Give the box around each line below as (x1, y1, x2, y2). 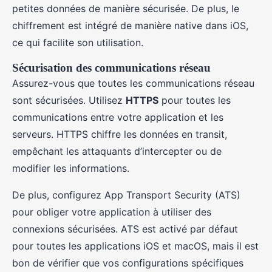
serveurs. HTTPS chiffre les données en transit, (12, 128, 227, 140)
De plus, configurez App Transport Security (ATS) (12, 189, 240, 201)
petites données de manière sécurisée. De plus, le (12, 2, 239, 15)
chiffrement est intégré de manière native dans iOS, (12, 19, 248, 32)
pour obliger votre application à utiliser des (12, 206, 211, 218)
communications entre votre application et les (12, 111, 223, 123)
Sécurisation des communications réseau (12, 61, 211, 74)
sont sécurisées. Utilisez (12, 94, 126, 106)
